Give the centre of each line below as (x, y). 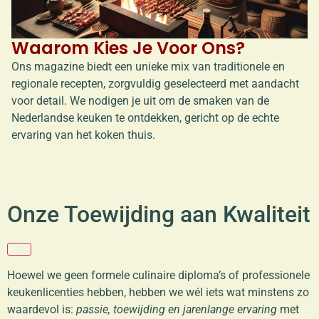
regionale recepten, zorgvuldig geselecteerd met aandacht (155, 83)
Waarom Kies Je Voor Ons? (128, 48)
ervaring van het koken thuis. (83, 135)
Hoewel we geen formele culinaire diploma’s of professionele (158, 275)
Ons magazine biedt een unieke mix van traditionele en (148, 66)
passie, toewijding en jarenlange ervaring (177, 309)
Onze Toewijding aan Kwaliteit (159, 214)
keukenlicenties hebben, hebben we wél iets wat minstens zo (158, 292)
